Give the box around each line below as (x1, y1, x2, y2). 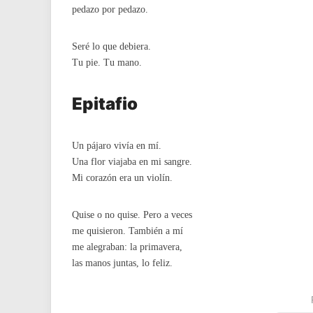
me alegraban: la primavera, (72, 242, 182, 252)
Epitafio (72, 94, 138, 114)
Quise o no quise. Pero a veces (72, 210, 192, 220)
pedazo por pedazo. (72, 4, 148, 15)
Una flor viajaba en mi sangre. (72, 156, 192, 167)
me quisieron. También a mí (72, 226, 183, 236)
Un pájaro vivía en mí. (72, 140, 161, 151)
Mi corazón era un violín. (72, 173, 173, 183)
